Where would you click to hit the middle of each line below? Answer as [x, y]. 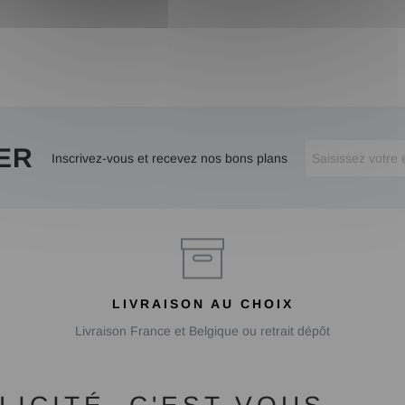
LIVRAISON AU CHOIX [202, 304]
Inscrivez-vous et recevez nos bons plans [169, 158]
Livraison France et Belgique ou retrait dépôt [202, 331]
